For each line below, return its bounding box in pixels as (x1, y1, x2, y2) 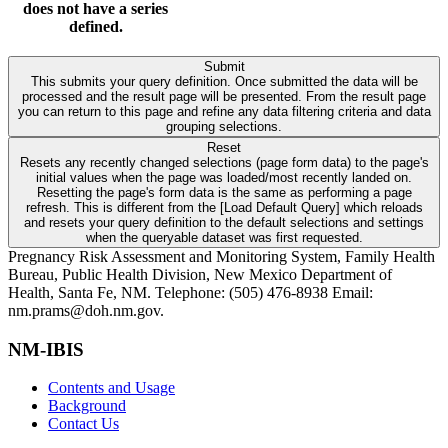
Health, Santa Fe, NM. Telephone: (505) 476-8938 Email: (8, 283, 373, 301)
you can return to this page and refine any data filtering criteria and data (17, 103, 105, 119)
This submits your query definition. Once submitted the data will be (30, 73, 235, 89)
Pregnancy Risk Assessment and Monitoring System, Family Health (8, 247, 435, 265)
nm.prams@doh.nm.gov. (8, 301, 164, 319)
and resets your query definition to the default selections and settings (24, 214, 89, 230)
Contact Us (48, 415, 119, 433)
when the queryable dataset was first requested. (141, 229, 363, 245)
